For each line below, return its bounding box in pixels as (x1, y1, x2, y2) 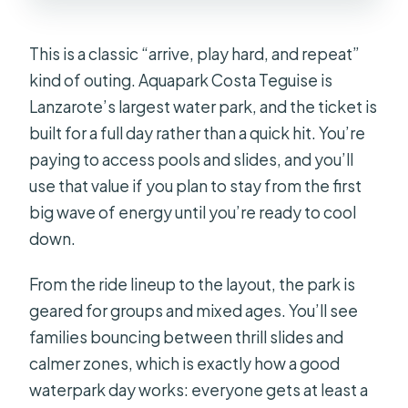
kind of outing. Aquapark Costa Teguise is (29, 69, 333, 90)
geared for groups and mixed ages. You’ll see (29, 300, 359, 321)
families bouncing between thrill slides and (29, 326, 344, 347)
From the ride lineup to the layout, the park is (29, 273, 356, 294)
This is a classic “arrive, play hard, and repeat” (29, 43, 361, 64)
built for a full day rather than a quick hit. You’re (29, 122, 366, 143)
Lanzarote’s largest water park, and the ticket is (29, 96, 378, 117)
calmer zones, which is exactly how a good (29, 352, 341, 373)
